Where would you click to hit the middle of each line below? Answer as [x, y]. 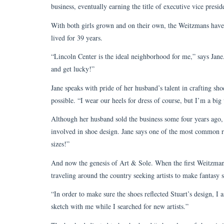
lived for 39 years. [77, 37]
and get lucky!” [73, 69]
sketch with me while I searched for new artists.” [120, 206]
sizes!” [60, 144]
